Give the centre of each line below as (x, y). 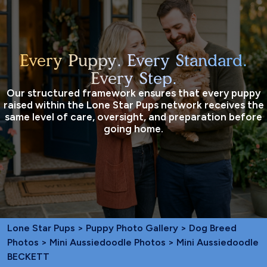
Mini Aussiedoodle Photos (108, 242)
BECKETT (28, 256)
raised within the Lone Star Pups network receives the (133, 105)
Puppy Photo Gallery (132, 228)
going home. (133, 128)
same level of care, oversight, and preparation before (133, 117)
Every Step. (133, 78)
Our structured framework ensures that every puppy (133, 93)
